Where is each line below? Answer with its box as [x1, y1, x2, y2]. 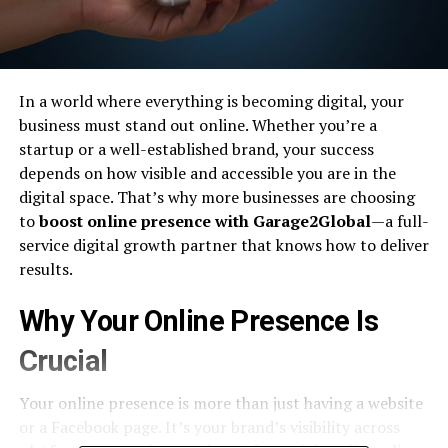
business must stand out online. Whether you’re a [18, 113, 377, 136]
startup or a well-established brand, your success [18, 137, 374, 160]
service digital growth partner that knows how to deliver [18, 233, 429, 256]
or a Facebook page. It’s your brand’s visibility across [18, 415, 400, 438]
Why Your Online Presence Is [18, 303, 379, 338]
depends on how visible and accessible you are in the [18, 161, 396, 184]
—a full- [370, 209, 429, 232]
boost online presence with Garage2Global [38, 209, 371, 232]
